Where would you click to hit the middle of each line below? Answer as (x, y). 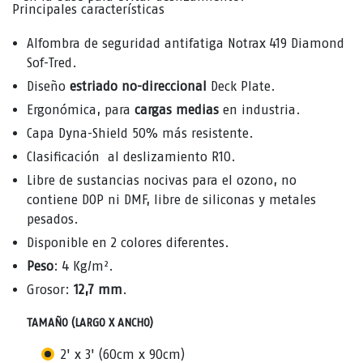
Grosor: (50, 290)
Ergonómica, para (81, 110)
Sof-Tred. (52, 63)
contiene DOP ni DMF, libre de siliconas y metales (171, 200)
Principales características (88, 9)
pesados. (53, 219)
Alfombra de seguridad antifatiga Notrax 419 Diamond (186, 43)
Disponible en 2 (72, 243)
